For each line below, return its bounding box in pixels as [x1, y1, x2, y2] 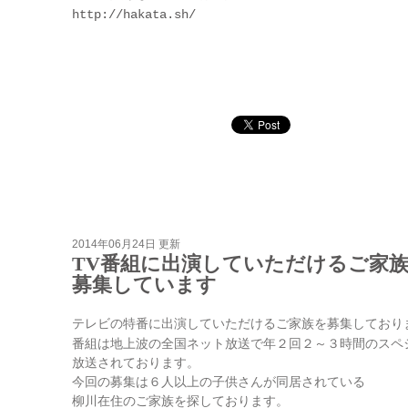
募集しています [72, 274, 217, 296]
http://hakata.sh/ [72, 7, 196, 22]
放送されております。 [72, 355, 199, 370]
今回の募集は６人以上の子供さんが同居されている [72, 374, 365, 389]
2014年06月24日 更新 [72, 238, 180, 250]
